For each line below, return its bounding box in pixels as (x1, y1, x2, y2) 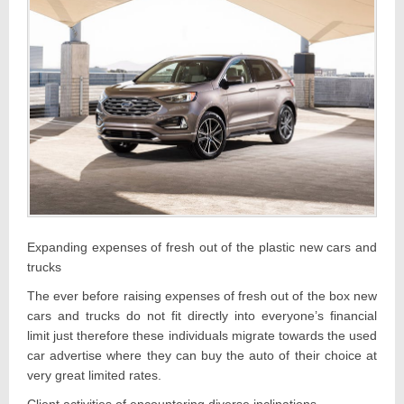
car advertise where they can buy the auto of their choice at (27, 348, 377, 363)
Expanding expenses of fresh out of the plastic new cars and (27, 240, 377, 255)
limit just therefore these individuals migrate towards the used (27, 328, 377, 344)
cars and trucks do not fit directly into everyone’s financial (27, 308, 377, 324)
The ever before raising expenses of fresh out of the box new (27, 289, 377, 304)
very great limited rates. (27, 368, 161, 383)
